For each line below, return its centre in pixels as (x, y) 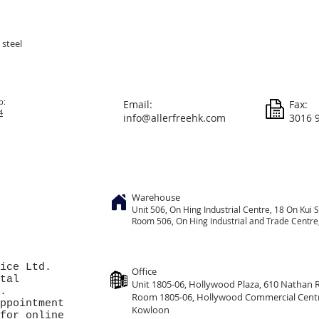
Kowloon (151, 309)
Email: (138, 104)
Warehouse (156, 197)
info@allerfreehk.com (174, 117)
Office (144, 271)
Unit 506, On (156, 209)
